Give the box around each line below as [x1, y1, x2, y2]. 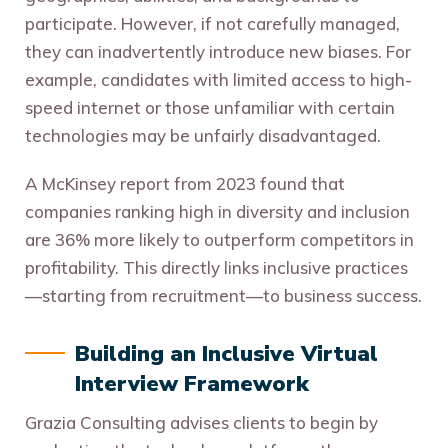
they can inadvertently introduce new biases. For [25, 41, 411, 63]
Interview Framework [75, 369, 309, 400]
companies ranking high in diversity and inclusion [25, 201, 410, 223]
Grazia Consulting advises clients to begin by [25, 412, 378, 434]
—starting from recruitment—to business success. [25, 285, 422, 307]
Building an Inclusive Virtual [75, 339, 378, 370]
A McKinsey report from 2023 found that [25, 173, 345, 195]
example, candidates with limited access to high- [25, 69, 412, 91]
